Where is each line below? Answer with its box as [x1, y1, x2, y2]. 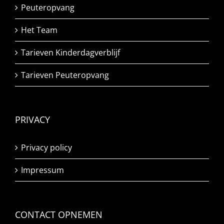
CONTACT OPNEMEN [15, 208, 102, 220]
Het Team [21, 24, 57, 35]
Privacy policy [21, 141, 72, 153]
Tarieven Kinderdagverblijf [21, 46, 120, 58]
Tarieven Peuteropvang [21, 69, 109, 80]
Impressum [21, 164, 64, 175]
